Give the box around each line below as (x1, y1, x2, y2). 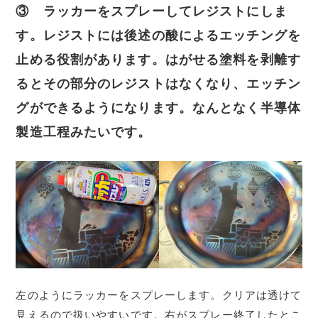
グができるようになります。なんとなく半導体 (16, 99, 301, 115)
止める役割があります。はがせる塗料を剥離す (16, 51, 301, 67)
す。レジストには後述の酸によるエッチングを (16, 27, 301, 43)
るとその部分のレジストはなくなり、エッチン (16, 75, 301, 91)
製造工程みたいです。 (16, 124, 152, 139)
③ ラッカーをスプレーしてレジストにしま (16, 3, 287, 18)
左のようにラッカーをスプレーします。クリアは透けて (16, 289, 302, 302)
